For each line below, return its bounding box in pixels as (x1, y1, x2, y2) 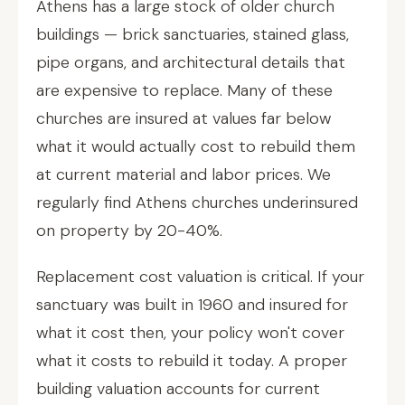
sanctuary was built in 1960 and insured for (36, 294, 348, 316)
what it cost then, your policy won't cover (36, 322, 344, 344)
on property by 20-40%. (36, 220, 222, 241)
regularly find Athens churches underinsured (36, 192, 358, 213)
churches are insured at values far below (36, 108, 331, 129)
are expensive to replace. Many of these (36, 80, 333, 101)
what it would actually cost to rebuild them (36, 136, 355, 157)
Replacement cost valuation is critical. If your (36, 266, 364, 287)
